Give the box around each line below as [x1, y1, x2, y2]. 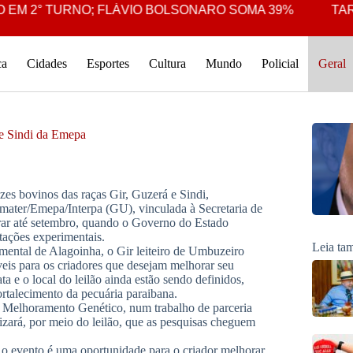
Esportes [86, 57, 129, 70]
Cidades [26, 57, 67, 70]
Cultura [148, 57, 186, 70]
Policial [261, 57, 299, 70]
